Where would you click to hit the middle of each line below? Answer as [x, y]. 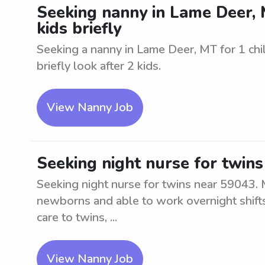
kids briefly [79, 29]
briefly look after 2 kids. [99, 66]
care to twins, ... [77, 217]
